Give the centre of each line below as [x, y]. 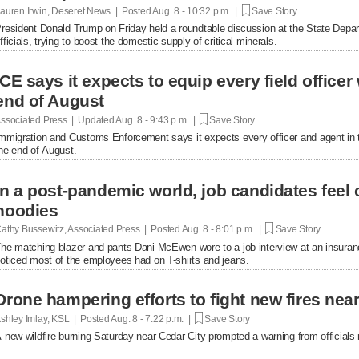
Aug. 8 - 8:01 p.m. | [223, 229]
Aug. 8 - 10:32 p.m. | [196, 11]
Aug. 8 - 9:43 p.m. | [157, 120]
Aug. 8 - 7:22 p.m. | [152, 319]
